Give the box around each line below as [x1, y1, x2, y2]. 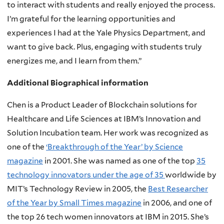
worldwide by [165, 169, 216, 179]
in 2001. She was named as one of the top [43, 155, 196, 165]
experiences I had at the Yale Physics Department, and [7, 28, 205, 38]
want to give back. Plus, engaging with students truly [7, 42, 202, 52]
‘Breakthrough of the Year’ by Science [46, 141, 183, 151]
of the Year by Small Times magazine [7, 197, 141, 207]
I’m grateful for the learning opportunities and [7, 14, 175, 24]
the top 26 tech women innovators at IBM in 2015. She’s [7, 211, 209, 221]
